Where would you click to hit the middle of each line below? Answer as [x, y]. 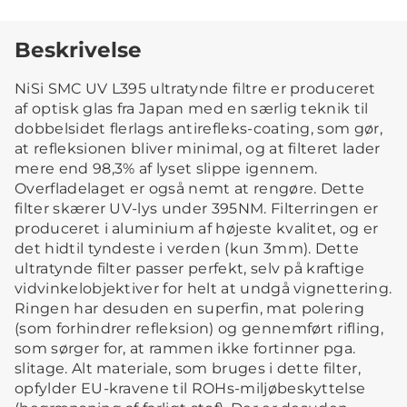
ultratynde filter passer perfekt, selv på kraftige [190, 268]
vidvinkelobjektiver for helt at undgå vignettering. [203, 288]
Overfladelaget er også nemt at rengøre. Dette [190, 188]
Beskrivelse [78, 49]
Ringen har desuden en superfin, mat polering [190, 308]
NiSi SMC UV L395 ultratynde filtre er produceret [195, 88]
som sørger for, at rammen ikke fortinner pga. [185, 348]
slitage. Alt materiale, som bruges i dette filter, [188, 368]
